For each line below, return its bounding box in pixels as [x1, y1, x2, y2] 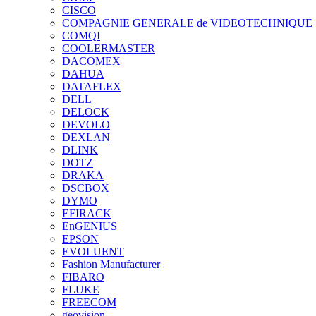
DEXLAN [62, 130, 110, 143]
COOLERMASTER [62, 42, 155, 54]
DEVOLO [62, 118, 110, 130]
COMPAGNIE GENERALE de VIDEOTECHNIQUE [62, 16, 312, 29]
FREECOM [62, 296, 116, 308]
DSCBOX [62, 181, 109, 194]
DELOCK [62, 105, 109, 118]
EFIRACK [62, 207, 111, 219]
